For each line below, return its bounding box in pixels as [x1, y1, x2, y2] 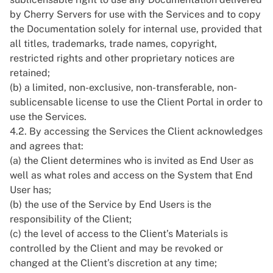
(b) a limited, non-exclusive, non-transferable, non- [10, 82, 237, 93]
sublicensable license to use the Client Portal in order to [10, 96, 263, 108]
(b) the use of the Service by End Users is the [10, 199, 211, 210]
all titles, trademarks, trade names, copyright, [10, 38, 217, 49]
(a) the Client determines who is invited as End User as [10, 155, 253, 166]
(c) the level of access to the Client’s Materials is [10, 228, 228, 239]
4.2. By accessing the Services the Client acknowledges [10, 126, 263, 137]
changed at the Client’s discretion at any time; [10, 257, 217, 269]
